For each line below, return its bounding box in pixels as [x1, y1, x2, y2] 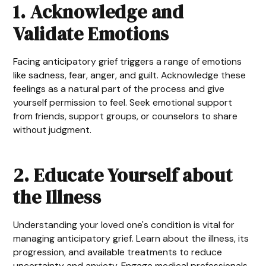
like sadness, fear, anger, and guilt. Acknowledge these [13, 68, 246, 81]
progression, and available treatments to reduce [13, 245, 223, 258]
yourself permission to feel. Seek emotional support [13, 96, 233, 109]
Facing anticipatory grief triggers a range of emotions [13, 55, 242, 68]
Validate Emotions [13, 20, 170, 47]
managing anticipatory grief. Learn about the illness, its [13, 232, 249, 245]
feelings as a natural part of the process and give [13, 82, 225, 95]
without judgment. [13, 123, 92, 136]
